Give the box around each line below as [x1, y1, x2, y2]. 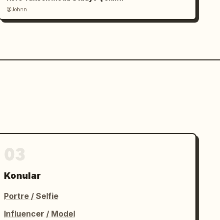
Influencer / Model [4, 209, 76, 219]
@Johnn [6, 6, 27, 12]
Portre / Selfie [4, 191, 59, 201]
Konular [4, 170, 41, 181]
